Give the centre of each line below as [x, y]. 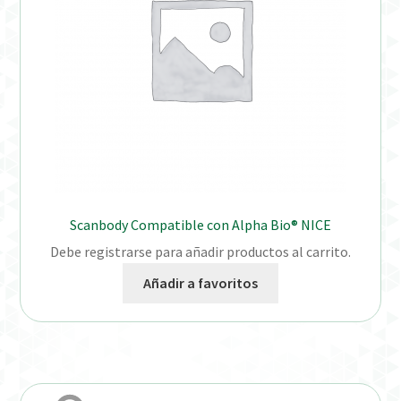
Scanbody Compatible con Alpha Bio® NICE [200, 224]
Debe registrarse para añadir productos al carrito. [200, 252]
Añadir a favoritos [200, 283]
